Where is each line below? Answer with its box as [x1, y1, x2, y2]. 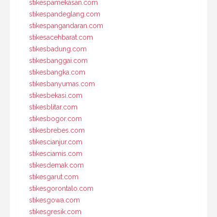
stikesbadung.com [29, 45, 87, 53]
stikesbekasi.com [29, 91, 82, 99]
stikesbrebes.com [29, 126, 85, 134]
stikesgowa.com [29, 196, 80, 204]
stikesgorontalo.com [29, 184, 93, 192]
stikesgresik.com [29, 207, 81, 216]
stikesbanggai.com [29, 56, 88, 64]
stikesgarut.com [29, 172, 78, 181]
